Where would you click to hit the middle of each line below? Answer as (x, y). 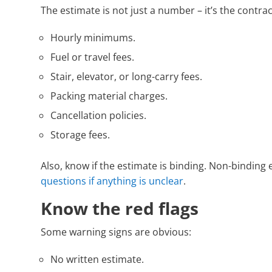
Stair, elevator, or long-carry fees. (127, 77)
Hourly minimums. (93, 38)
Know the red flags (120, 209)
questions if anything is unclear (112, 181)
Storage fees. (80, 135)
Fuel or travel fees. (93, 57)
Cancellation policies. (99, 116)
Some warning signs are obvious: (116, 232)
